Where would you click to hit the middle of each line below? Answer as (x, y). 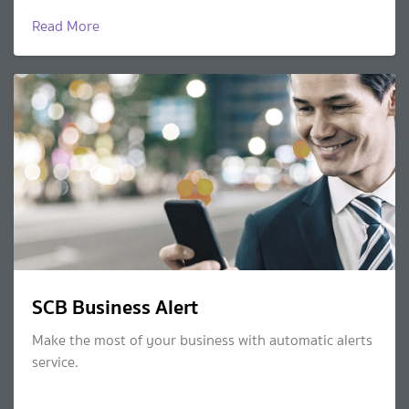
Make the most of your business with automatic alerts (202, 341)
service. (55, 362)
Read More (66, 26)
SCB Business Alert (115, 307)
